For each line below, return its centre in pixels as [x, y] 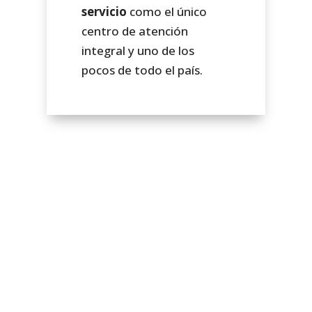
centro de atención [135, 31]
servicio [106, 11]
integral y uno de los [138, 50]
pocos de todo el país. [142, 70]
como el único [169, 11]
